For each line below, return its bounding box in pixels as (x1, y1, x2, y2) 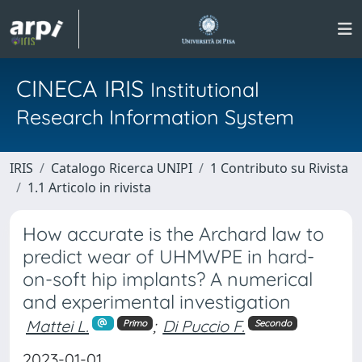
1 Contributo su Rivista (210, 159, 348, 177)
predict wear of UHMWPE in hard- (23, 245, 314, 268)
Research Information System (16, 104, 294, 129)
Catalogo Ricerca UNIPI (51, 159, 192, 177)
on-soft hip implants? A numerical (23, 267, 313, 291)
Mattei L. (26, 316, 89, 336)
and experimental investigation (23, 290, 291, 314)
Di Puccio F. (162, 316, 246, 336)
